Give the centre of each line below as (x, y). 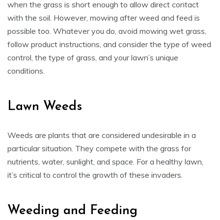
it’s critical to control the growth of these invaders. (95, 175)
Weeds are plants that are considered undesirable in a (102, 135)
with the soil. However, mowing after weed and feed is (104, 18)
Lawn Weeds (45, 107)
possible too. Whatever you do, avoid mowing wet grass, (107, 31)
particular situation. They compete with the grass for (99, 149)
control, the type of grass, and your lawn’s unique (93, 58)
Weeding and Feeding (72, 211)
